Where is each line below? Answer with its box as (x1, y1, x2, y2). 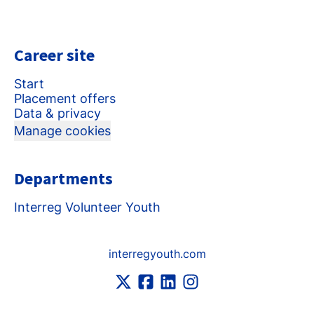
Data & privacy (14, 106, 101, 121)
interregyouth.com (108, 247, 206, 261)
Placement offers (14, 91, 116, 106)
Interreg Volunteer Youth (14, 200, 161, 214)
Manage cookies (14, 123, 111, 138)
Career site (14, 44, 95, 66)
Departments (14, 168, 113, 189)
